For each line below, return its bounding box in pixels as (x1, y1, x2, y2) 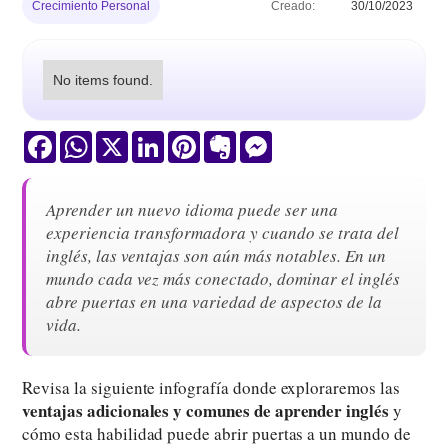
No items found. (53, 71, 154, 88)
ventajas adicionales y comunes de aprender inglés (22, 397, 389, 423)
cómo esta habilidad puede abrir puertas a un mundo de (22, 421, 411, 445)
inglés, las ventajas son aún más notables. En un (46, 243, 387, 267)
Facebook (56, 130, 120, 147)
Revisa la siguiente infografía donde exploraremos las (22, 375, 400, 399)
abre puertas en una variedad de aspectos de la (46, 289, 383, 313)
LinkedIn (164, 130, 219, 147)
